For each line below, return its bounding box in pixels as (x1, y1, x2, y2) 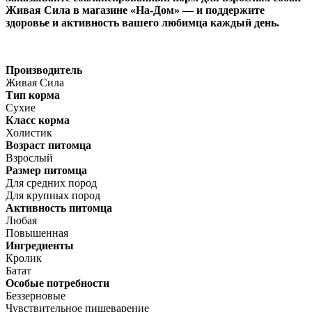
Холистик (6, 126, 52, 139)
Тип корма (6, 88, 60, 101)
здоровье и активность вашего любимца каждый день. (6, 16, 279, 29)
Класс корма (6, 114, 70, 126)
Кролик (6, 251, 42, 264)
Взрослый (6, 151, 53, 164)
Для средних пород (6, 176, 97, 189)
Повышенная (6, 226, 68, 239)
